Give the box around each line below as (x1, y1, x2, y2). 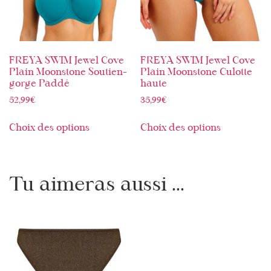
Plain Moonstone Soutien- (9, 68, 126, 77)
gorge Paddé (9, 79, 70, 89)
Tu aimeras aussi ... (9, 175, 184, 195)
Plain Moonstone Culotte (140, 68, 253, 77)
